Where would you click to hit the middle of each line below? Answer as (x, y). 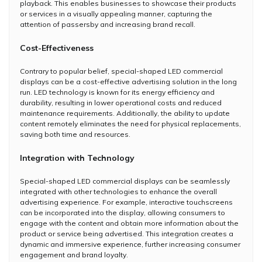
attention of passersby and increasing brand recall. (108, 24)
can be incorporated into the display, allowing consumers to (123, 212)
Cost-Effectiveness (57, 48)
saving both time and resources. (75, 134)
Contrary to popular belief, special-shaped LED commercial (121, 71)
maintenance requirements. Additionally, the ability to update (125, 113)
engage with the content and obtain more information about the (129, 223)
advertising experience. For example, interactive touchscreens (126, 202)
